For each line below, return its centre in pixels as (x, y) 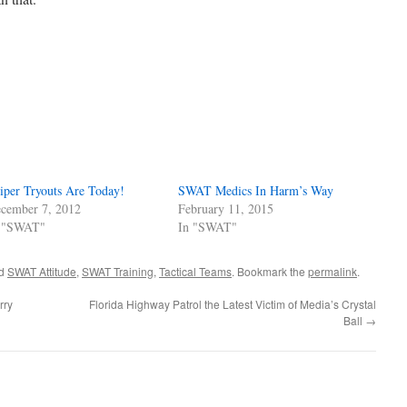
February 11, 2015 (226, 209)
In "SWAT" (208, 227)
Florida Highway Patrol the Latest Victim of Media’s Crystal (233, 304)
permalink (333, 272)
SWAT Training (118, 272)
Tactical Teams (195, 272)
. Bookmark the (270, 272)
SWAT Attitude (42, 272)
